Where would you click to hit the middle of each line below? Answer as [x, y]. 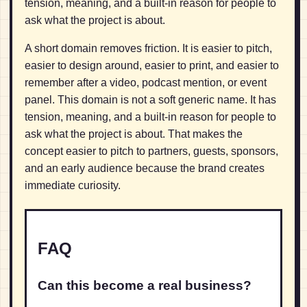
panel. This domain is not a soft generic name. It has [150, 100]
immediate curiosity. [73, 186]
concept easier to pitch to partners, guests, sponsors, [151, 151]
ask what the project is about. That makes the [134, 134]
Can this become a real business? [145, 285]
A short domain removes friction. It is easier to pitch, [148, 49]
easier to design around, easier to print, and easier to [152, 66]
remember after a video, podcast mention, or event [146, 83]
